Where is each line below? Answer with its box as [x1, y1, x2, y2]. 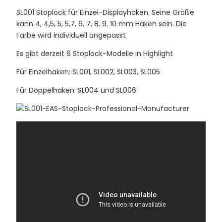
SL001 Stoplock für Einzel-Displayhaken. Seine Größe [16, 7, 194, 17]
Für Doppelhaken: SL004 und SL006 [16, 85, 138, 95]
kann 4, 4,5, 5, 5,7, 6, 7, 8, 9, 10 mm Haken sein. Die [16, 18, 187, 29]
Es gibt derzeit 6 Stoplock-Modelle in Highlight [16, 48, 175, 58]
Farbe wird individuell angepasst [16, 30, 128, 40]
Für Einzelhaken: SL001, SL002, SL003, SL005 [16, 66, 160, 77]
